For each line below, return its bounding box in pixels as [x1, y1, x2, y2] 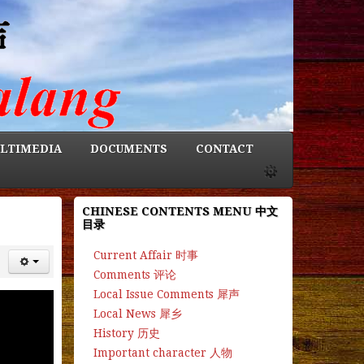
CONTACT [196, 141, 253, 155]
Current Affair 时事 [93, 248, 198, 262]
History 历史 [93, 327, 160, 340]
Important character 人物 [93, 346, 232, 360]
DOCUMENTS [90, 141, 167, 155]
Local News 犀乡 [93, 307, 182, 321]
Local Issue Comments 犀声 [93, 288, 240, 301]
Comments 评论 [93, 268, 176, 282]
